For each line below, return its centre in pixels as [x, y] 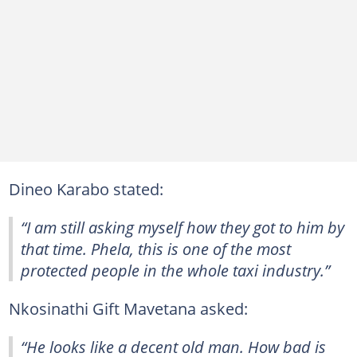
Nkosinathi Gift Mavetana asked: [128, 308]
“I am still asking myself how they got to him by [182, 227]
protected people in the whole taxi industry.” [175, 270]
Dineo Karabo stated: [86, 188]
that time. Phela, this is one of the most [156, 248]
